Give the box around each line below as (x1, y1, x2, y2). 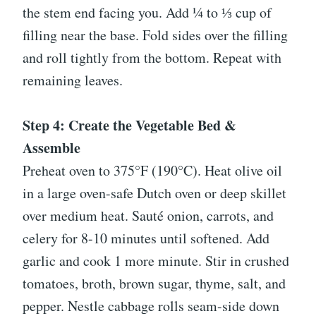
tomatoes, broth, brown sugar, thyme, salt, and (23, 274, 286, 293)
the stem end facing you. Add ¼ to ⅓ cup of (23, 3, 272, 23)
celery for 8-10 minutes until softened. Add (23, 229, 269, 248)
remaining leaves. (23, 71, 123, 90)
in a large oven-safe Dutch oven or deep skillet (23, 183, 286, 203)
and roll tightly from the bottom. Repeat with (23, 48, 281, 68)
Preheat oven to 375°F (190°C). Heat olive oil (23, 161, 282, 181)
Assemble (23, 138, 80, 159)
